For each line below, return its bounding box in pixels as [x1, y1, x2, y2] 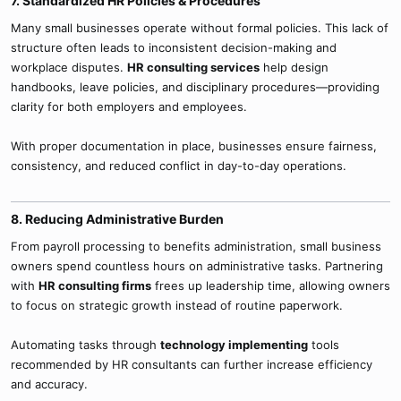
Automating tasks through [11, 337, 160, 352]
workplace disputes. [11, 60, 127, 74]
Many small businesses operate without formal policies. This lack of [11, 21, 388, 35]
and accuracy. [11, 376, 88, 391]
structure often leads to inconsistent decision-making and [11, 40, 337, 55]
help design [260, 60, 328, 74]
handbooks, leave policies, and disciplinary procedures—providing [11, 80, 380, 94]
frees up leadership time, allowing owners [151, 277, 390, 293]
